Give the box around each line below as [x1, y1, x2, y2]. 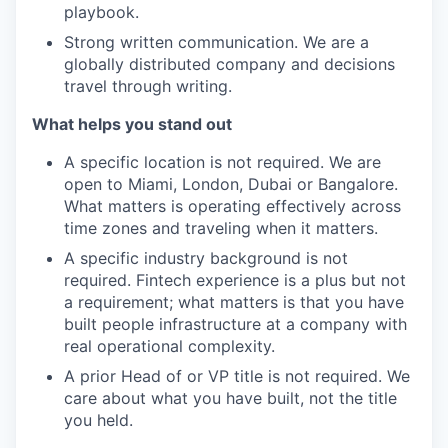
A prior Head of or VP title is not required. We [64, 366, 410, 386]
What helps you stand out [32, 114, 232, 134]
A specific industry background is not [64, 248, 348, 268]
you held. [64, 410, 133, 430]
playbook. [64, 2, 139, 22]
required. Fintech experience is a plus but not [64, 270, 406, 290]
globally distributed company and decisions [64, 54, 395, 74]
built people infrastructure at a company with [64, 314, 407, 334]
